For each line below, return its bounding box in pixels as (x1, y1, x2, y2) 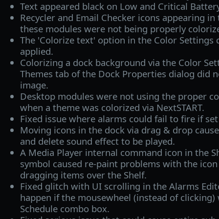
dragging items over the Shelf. (20, 168, 147, 181)
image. (20, 78, 48, 91)
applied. (20, 44, 53, 57)
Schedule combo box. (20, 202, 109, 215)
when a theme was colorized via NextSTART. (20, 101, 204, 113)
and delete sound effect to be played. (20, 134, 175, 147)
